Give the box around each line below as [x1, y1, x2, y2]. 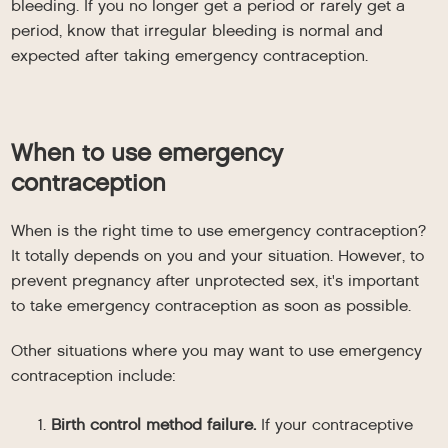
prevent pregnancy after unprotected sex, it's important [11, 270, 420, 291]
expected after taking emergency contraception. [11, 45, 369, 66]
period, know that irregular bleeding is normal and [11, 20, 384, 41]
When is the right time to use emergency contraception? [11, 220, 427, 241]
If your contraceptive [256, 414, 414, 435]
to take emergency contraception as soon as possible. [11, 295, 412, 316]
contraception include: [11, 365, 177, 386]
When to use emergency [11, 137, 284, 168]
